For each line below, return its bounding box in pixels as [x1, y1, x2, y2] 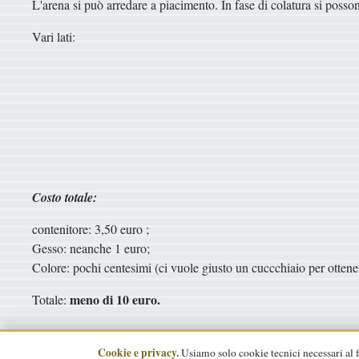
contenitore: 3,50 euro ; [32, 220, 149, 237]
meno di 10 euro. [70, 289, 160, 309]
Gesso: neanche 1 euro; [32, 239, 150, 256]
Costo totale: [32, 188, 97, 206]
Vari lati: [32, 27, 75, 45]
